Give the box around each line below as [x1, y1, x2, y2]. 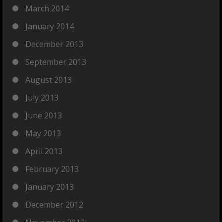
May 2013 [25, 128, 61, 139]
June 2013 [25, 110, 62, 121]
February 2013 [25, 164, 79, 174]
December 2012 [25, 199, 83, 210]
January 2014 [25, 21, 74, 32]
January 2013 [25, 181, 74, 192]
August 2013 [25, 74, 72, 85]
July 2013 [25, 92, 58, 103]
